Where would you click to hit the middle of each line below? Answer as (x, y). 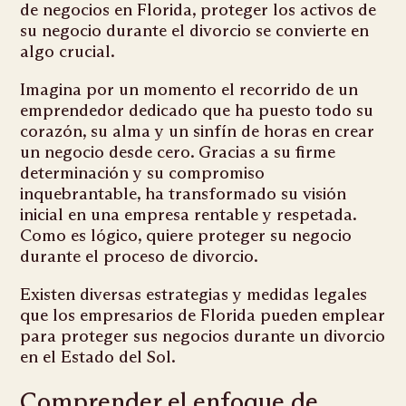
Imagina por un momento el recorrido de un (189, 90)
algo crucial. (68, 52)
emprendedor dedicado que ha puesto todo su (197, 111)
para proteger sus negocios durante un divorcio (203, 336)
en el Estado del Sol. (98, 357)
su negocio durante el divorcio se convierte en (195, 31)
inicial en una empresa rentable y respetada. (188, 215)
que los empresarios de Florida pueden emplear (203, 315)
